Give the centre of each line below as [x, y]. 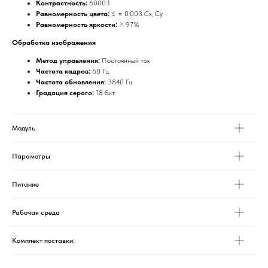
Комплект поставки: [43, 240]
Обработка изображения [54, 42]
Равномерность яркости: [77, 25]
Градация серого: [65, 93]
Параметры [31, 156]
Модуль [24, 128]
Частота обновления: [71, 82]
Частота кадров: [63, 71]
